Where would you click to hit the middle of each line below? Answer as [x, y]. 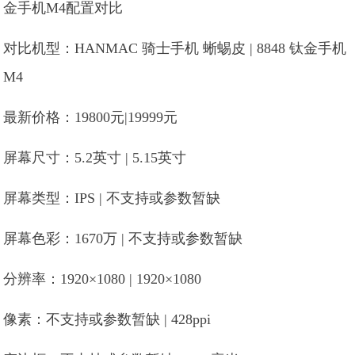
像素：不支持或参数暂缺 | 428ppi [107, 319]
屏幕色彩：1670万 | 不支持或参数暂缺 [123, 239]
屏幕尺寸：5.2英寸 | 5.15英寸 [95, 158]
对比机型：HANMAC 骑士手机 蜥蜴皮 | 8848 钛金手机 [175, 48]
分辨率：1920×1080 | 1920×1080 [103, 279]
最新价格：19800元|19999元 [91, 117]
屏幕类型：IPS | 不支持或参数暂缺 [112, 198]
